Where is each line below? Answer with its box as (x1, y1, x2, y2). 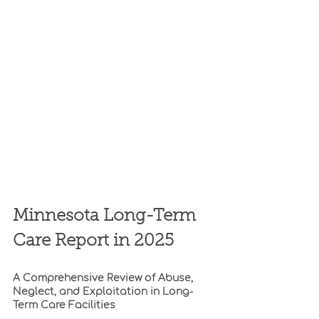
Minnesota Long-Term (13, 207, 200, 225)
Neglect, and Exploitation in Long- (13, 286, 193, 297)
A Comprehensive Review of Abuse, (13, 272, 196, 283)
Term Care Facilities (13, 299, 115, 310)
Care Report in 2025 (13, 232, 174, 250)
